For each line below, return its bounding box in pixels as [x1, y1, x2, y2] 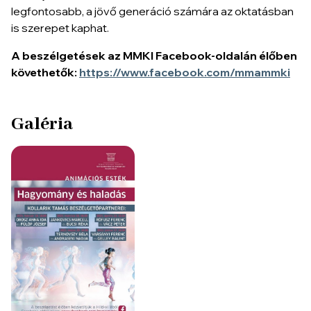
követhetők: [11, 65, 79, 79]
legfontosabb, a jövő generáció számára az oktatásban [11, 3, 294, 18]
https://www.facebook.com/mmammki [79, 65, 290, 79]
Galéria [11, 112, 73, 135]
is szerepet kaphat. [11, 20, 109, 35]
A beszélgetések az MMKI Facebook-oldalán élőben [11, 48, 297, 62]
